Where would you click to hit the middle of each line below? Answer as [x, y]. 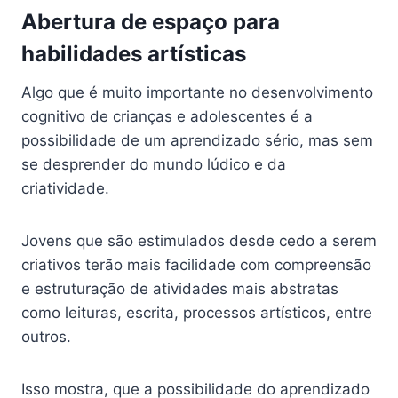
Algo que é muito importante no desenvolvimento [197, 93]
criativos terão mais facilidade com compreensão [196, 265]
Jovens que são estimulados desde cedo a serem [199, 241]
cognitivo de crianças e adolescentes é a [167, 117]
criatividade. [65, 189]
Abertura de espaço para [151, 22]
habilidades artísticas [134, 54]
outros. [46, 337]
